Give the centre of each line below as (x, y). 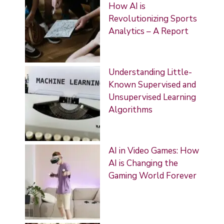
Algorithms (130, 109)
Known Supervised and (152, 84)
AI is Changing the (143, 163)
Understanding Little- (150, 72)
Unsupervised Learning (152, 97)
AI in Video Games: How (154, 150)
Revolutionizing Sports (153, 18)
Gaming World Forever (152, 175)
